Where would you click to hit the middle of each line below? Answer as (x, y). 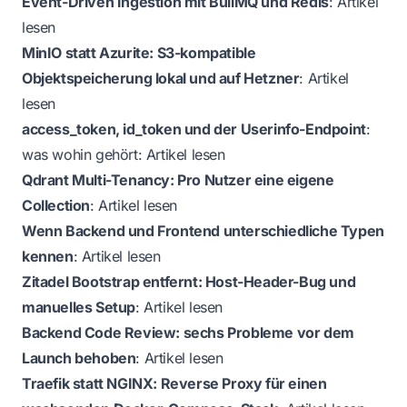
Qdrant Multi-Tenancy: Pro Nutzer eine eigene (178, 180)
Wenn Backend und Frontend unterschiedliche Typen (203, 231)
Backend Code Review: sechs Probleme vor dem (188, 333)
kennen (48, 257)
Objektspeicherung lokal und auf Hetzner (161, 79)
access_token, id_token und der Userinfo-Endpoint (194, 129)
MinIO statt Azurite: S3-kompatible (139, 53)
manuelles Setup (79, 308)
